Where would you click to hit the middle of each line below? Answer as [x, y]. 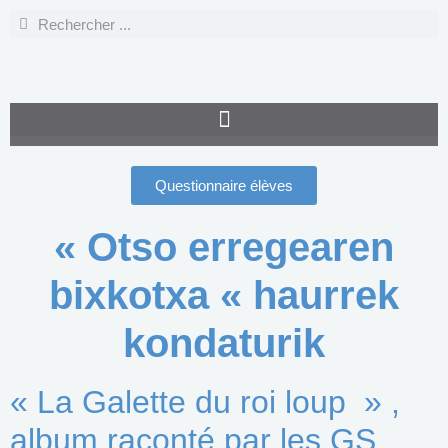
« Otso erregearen [224, 247]
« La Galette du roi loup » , [205, 402]
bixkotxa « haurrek [224, 295]
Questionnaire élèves [224, 185]
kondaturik [224, 343]
